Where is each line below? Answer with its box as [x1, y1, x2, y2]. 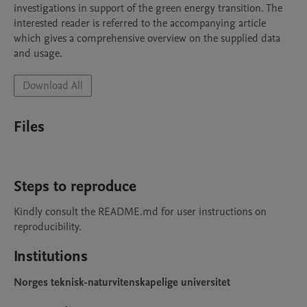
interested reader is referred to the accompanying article [14, 16, 266, 31]
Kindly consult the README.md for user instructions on [14, 204, 267, 219]
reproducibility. [14, 219, 84, 234]
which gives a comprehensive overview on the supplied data [14, 31, 280, 46]
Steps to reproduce [14, 176, 136, 197]
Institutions [14, 246, 88, 267]
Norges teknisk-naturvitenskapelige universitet [14, 275, 230, 290]
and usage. [14, 46, 71, 61]
